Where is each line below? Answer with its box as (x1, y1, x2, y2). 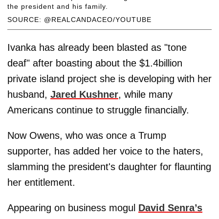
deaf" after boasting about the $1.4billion (7, 57, 182, 68)
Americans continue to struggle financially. (7, 104, 189, 115)
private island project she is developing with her (7, 73, 212, 84)
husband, (7, 88, 50, 100)
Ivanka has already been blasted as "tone (7, 42, 187, 53)
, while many (118, 88, 173, 100)
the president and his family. (7, 2, 108, 10)
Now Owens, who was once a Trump (7, 130, 166, 141)
